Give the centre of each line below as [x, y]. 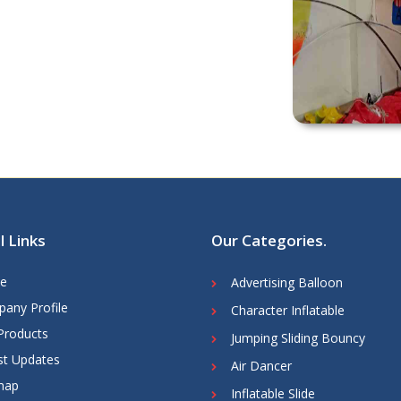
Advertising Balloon [287, 283]
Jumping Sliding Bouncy [298, 338]
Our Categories [267, 241]
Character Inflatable [288, 311]
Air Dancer [261, 366]
